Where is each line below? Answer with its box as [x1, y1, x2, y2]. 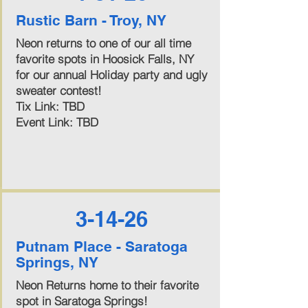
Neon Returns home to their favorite [15, 278, 199, 292]
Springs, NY [15, 254, 98, 271]
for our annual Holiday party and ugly [15, 67, 208, 82]
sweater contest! [15, 83, 102, 98]
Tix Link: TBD [15, 99, 85, 113]
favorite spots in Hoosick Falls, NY [15, 52, 194, 66]
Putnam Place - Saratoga [15, 238, 188, 255]
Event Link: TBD [15, 115, 98, 129]
